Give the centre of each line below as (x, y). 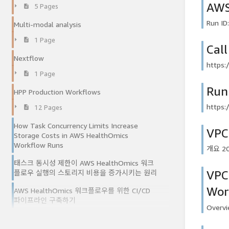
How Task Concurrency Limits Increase (76, 125)
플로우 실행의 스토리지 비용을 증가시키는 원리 (85, 172)
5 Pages (46, 7)
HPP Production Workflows (57, 91)
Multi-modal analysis (48, 25)
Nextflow (29, 58)
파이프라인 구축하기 (45, 200)
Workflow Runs (39, 145)
